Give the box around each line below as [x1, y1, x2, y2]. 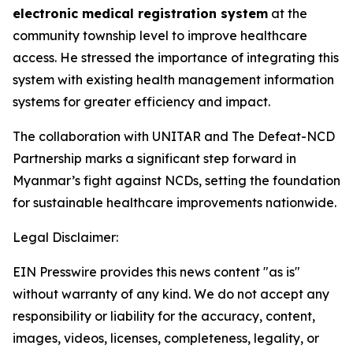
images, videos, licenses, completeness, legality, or [13, 330, 319, 346]
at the [268, 6, 307, 21]
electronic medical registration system [13, 6, 268, 21]
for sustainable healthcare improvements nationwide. [13, 195, 336, 210]
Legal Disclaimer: [13, 229, 118, 245]
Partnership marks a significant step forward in [13, 150, 296, 166]
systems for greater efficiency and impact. [13, 94, 270, 110]
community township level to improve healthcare [13, 28, 307, 43]
